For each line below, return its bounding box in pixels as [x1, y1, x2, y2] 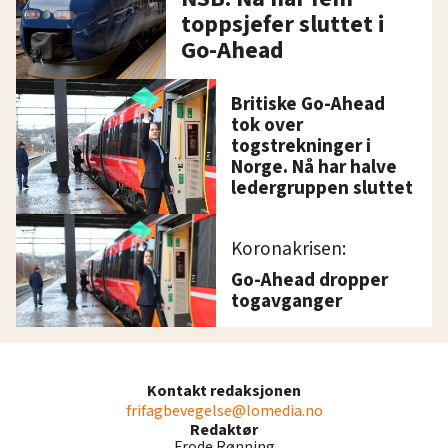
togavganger [231, 286, 343, 315]
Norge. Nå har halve [231, 152, 398, 181]
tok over [231, 110, 304, 139]
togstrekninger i [231, 131, 372, 160]
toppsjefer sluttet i [181, 6, 385, 42]
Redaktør [190, 418, 258, 441]
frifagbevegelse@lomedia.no [125, 399, 323, 422]
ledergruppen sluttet [231, 173, 414, 202]
